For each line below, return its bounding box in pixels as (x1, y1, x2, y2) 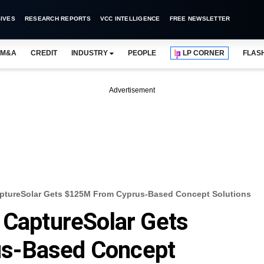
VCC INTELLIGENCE (100, 15, 160, 22)
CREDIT (30, 49, 57, 57)
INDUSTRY (71, 49, 108, 57)
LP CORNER (183, 49, 225, 57)
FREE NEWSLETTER (169, 15, 230, 22)
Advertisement (109, 86, 155, 94)
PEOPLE (127, 49, 157, 57)
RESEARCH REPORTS (24, 15, 91, 22)
